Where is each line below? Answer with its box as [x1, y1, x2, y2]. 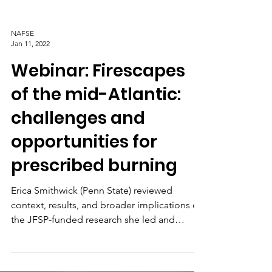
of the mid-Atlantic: [11, 116, 181, 140]
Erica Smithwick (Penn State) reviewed [11, 218, 172, 229]
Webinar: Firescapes [11, 92, 185, 116]
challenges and [11, 140, 145, 163]
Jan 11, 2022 [11, 72, 50, 81]
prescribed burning [11, 187, 177, 211]
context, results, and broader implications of [11, 233, 202, 244]
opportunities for [11, 163, 157, 187]
